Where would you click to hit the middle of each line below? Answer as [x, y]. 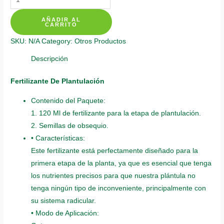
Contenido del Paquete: [68, 100]
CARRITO [61, 24]
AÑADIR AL [61, 19]
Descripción [50, 58]
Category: [58, 41]
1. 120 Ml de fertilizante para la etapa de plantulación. [116, 113]
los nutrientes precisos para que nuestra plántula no [113, 175]
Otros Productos [100, 41]
